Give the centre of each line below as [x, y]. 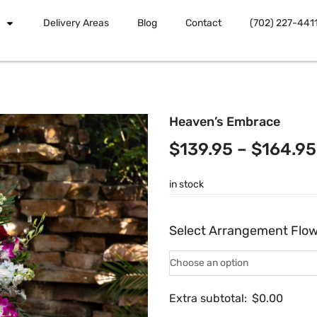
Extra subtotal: [208, 298]
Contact [203, 23]
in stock [186, 184]
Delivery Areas [76, 23]
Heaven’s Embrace [225, 121]
